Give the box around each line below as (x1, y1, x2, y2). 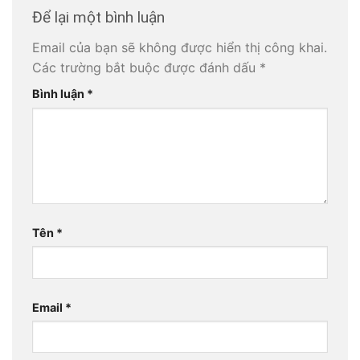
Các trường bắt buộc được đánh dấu (32, 59, 260, 76)
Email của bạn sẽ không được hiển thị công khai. (32, 39, 327, 55)
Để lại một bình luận (32, 8, 169, 27)
